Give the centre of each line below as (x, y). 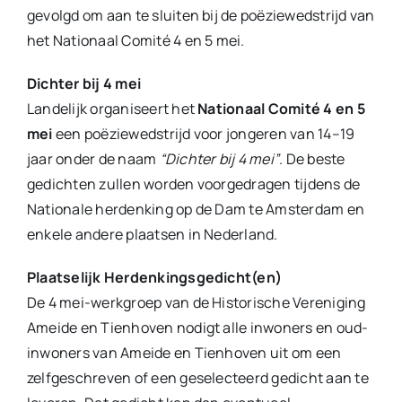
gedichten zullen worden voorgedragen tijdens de (193, 184)
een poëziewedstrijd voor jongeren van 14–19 (204, 134)
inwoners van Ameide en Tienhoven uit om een (184, 353)
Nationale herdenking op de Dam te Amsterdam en (196, 210)
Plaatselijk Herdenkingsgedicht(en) (154, 278)
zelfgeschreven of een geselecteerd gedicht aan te (197, 378)
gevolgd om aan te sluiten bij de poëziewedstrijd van (201, 16)
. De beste (312, 159)
